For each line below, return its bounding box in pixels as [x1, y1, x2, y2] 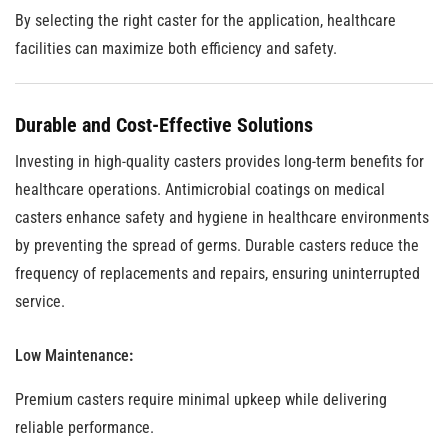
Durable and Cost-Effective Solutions [15, 113, 313, 137]
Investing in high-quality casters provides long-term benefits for [15, 152, 424, 171]
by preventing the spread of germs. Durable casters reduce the [15, 236, 419, 255]
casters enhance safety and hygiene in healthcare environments [15, 208, 429, 227]
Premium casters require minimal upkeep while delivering [15, 390, 387, 409]
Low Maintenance [15, 346, 129, 365]
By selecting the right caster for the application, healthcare [15, 11, 396, 30]
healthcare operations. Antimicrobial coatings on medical [15, 180, 385, 199]
